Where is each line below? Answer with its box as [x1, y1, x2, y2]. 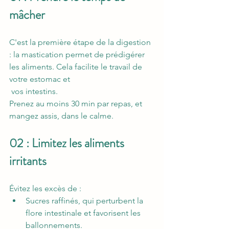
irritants [9, 152, 49, 170]
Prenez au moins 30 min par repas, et [9, 99, 144, 109]
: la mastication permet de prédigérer [9, 50, 147, 60]
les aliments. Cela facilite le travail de [9, 62, 144, 72]
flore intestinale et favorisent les [26, 208, 143, 218]
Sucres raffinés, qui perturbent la [26, 196, 145, 206]
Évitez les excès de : [9, 184, 81, 194]
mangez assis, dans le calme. [9, 111, 113, 121]
